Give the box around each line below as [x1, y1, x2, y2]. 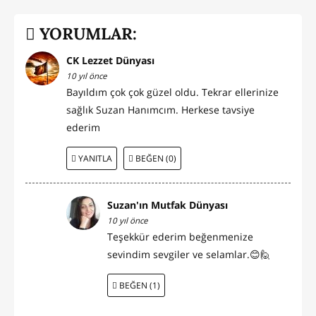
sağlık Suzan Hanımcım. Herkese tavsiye [66, 103, 255, 117]
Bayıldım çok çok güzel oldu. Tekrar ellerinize [66, 85, 279, 99]
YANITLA [75, 152, 112, 164]
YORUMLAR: [35, 23, 137, 44]
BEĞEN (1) [116, 279, 160, 291]
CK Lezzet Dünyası [66, 54, 154, 68]
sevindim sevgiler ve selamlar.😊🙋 [107, 248, 270, 262]
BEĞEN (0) [133, 152, 176, 164]
